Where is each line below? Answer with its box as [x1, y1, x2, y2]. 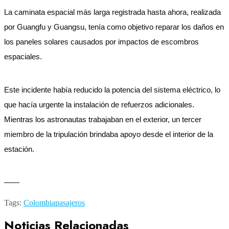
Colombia [24, 198, 55, 207]
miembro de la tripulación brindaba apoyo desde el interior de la [4, 130, 213, 139]
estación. [4, 145, 34, 153]
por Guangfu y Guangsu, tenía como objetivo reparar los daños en [4, 22, 224, 31]
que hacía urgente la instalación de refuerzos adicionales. [4, 100, 194, 109]
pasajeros [55, 198, 85, 207]
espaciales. [4, 52, 42, 61]
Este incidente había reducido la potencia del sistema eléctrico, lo [4, 85, 220, 94]
